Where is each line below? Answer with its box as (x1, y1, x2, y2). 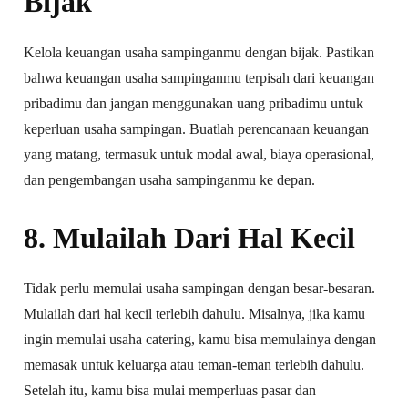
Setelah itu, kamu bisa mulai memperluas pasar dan (24, 382, 317, 398)
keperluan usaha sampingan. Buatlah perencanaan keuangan (24, 120, 370, 137)
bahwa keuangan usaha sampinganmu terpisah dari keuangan (24, 69, 375, 86)
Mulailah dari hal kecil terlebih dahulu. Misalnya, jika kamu (24, 305, 366, 321)
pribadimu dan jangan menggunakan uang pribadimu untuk (24, 95, 364, 111)
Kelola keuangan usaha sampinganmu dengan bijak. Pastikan (24, 44, 375, 60)
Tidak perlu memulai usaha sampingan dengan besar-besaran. (24, 280, 376, 296)
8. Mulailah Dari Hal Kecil (24, 220, 356, 254)
